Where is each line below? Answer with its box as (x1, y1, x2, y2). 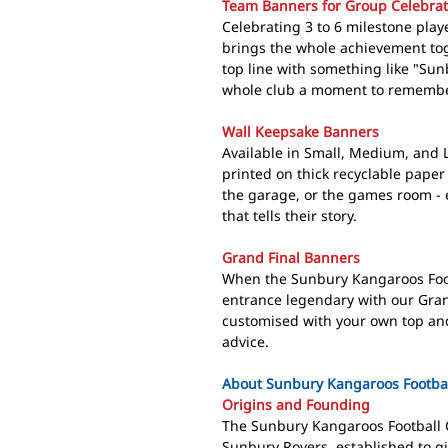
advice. (222, 331, 269, 351)
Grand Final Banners (222, 247, 360, 267)
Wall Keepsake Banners (222, 121, 379, 141)
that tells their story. (222, 205, 357, 225)
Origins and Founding (222, 394, 370, 414)
